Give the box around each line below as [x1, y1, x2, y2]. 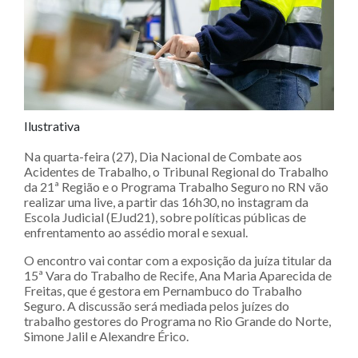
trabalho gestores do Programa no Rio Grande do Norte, [24, 312, 331, 328]
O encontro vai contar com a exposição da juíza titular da [24, 252, 332, 268]
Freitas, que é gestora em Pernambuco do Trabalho [24, 282, 302, 298]
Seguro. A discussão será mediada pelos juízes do [24, 297, 289, 313]
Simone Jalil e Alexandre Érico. [24, 328, 191, 344]
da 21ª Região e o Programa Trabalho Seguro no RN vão [24, 178, 328, 194]
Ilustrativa [24, 117, 80, 133]
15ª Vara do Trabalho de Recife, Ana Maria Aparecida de [24, 267, 332, 283]
